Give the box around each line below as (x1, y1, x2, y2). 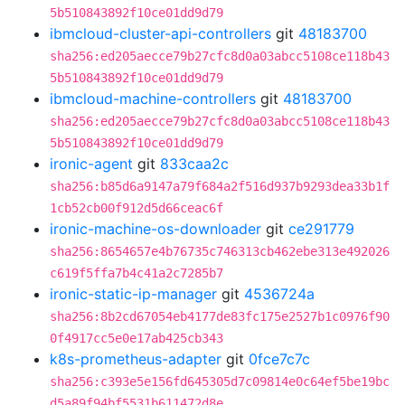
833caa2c (160, 155, 229, 173)
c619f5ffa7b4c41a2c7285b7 (50, 266, 223, 280)
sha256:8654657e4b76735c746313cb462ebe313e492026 (50, 244, 390, 259)
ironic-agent (50, 155, 133, 173)
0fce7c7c (249, 350, 310, 368)
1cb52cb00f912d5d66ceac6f (50, 201, 223, 215)
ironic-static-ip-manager (50, 285, 217, 303)
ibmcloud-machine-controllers (50, 89, 256, 108)
